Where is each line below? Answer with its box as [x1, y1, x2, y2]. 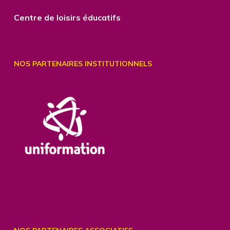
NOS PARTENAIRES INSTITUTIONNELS [13, 59, 152, 68]
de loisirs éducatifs [42, 12, 121, 23]
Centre [13, 12, 42, 23]
